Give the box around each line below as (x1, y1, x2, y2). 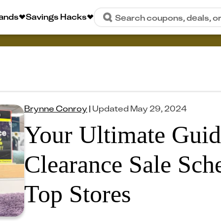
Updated (92, 103, 129, 113)
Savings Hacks (26, 11, 87, 22)
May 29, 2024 (130, 103, 187, 113)
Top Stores (24, 180, 131, 208)
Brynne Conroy (24, 103, 87, 113)
